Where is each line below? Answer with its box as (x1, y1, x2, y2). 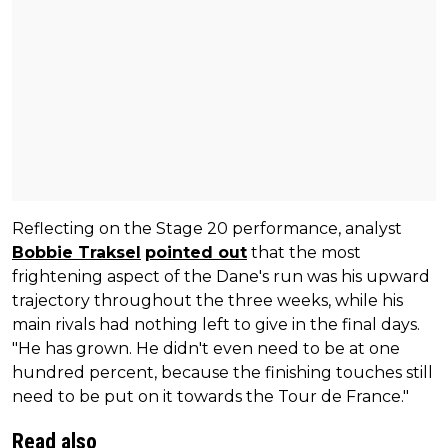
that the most (247, 242, 361, 262)
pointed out (145, 242, 247, 262)
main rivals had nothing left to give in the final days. (12, 314, 420, 334)
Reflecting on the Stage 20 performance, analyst (12, 218, 402, 238)
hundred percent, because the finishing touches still (12, 362, 433, 382)
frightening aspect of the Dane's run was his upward (12, 266, 430, 286)
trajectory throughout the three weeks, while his (12, 290, 403, 310)
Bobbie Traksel (12, 242, 141, 262)
